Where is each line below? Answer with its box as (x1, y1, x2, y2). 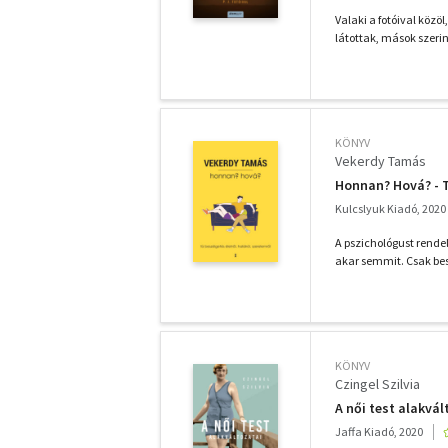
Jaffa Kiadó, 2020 (335, 424, 423, 439)
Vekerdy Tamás (335, 152, 426, 170)
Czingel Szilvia (335, 375, 420, 393)
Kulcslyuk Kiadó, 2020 (335, 201, 446, 216)
